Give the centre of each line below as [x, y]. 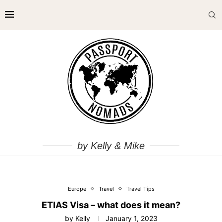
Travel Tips [140, 189]
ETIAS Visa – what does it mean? [111, 205]
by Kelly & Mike [111, 145]
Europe [77, 189]
